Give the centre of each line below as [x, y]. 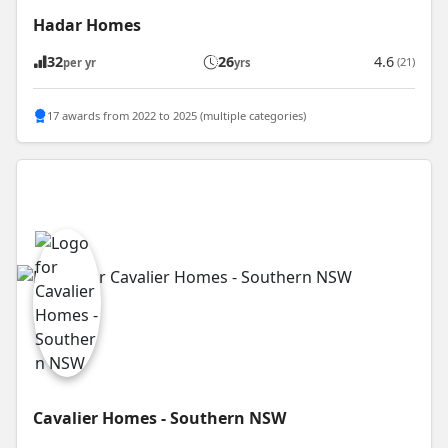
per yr [79, 63]
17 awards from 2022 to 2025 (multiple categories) [176, 115]
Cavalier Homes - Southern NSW [159, 418]
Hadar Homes [87, 25]
